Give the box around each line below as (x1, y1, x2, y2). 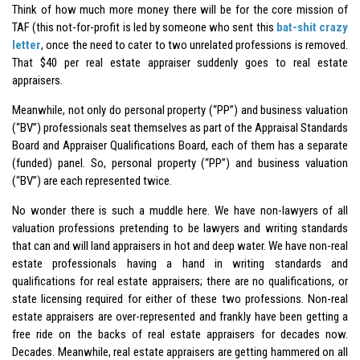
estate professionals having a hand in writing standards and (12, 256, 348, 271)
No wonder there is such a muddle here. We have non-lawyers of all (12, 202, 348, 218)
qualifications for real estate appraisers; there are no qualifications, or (12, 273, 348, 288)
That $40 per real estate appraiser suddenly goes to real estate (12, 55, 348, 70)
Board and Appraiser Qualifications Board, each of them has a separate (12, 137, 348, 153)
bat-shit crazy (276, 19, 349, 35)
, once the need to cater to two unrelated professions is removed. (41, 37, 348, 52)
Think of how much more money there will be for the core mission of (12, 2, 348, 17)
